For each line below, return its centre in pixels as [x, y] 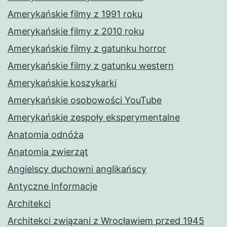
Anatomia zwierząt [48, 152]
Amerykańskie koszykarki [62, 83]
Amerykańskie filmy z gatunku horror [87, 49]
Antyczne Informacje [52, 186]
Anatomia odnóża [46, 135]
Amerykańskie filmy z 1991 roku [75, 14]
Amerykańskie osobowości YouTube [85, 100]
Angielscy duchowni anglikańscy [77, 169]
